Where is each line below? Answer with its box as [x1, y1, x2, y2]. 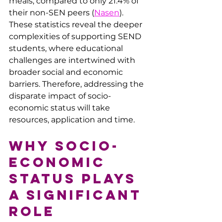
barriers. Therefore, [9, 79, 84, 89]
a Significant [9, 186, 148, 203]
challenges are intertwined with [9, 55, 137, 65]
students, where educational [9, 43, 125, 53]
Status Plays [9, 169, 142, 187]
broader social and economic [9, 67, 125, 77]
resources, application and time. [9, 114, 135, 124]
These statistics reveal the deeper [9, 19, 144, 29]
